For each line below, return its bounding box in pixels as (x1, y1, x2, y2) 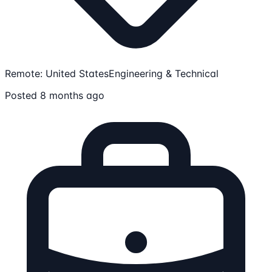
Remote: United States (5, 67, 109, 80)
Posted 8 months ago (5, 89, 104, 102)
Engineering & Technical (109, 67, 219, 80)
